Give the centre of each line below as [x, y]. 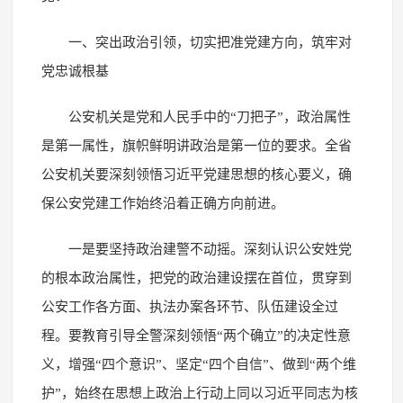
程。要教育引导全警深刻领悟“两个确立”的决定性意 [196, 335]
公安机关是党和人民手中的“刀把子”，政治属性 [209, 116]
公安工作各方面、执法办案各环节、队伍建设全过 [189, 306]
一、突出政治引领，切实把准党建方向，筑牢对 [210, 42]
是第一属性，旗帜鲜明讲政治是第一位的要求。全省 [196, 145]
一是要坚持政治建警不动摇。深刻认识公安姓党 [210, 249]
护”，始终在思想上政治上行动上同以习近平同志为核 [199, 393]
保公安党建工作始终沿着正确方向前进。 [162, 203]
